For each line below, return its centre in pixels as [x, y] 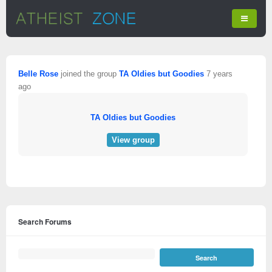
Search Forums [45, 222]
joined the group [89, 74]
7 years [219, 74]
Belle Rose [38, 74]
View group [133, 140]
